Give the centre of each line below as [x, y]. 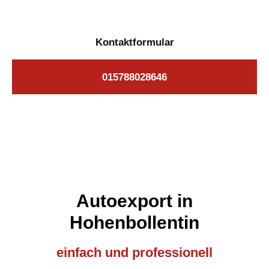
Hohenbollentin [134, 222]
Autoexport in [134, 201]
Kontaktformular [134, 42]
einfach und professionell [134, 252]
